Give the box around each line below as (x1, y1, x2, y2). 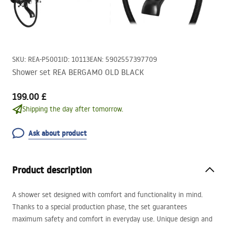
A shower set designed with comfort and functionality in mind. (12, 190, 203, 199)
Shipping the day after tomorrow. (22, 104, 123, 113)
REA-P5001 (28, 55, 61, 64)
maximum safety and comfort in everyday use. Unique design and (12, 214, 212, 223)
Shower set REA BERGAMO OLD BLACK (12, 67, 144, 77)
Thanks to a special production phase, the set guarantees (12, 202, 187, 211)
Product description (12, 164, 92, 176)
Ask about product (28, 128, 87, 138)
